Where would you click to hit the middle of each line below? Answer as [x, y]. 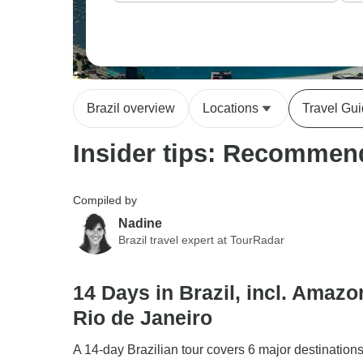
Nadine [140, 223]
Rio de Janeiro [143, 318]
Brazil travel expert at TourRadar [201, 239]
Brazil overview [131, 108]
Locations [231, 108]
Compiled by [105, 200]
